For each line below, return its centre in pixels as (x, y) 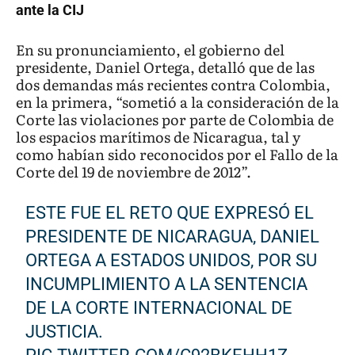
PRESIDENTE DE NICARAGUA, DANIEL (173, 237)
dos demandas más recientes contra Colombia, (173, 85)
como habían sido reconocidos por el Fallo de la (177, 155)
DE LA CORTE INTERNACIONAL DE (159, 308)
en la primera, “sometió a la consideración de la (177, 102)
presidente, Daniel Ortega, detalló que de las (165, 67)
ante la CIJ (50, 10)
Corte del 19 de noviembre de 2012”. (134, 172)
